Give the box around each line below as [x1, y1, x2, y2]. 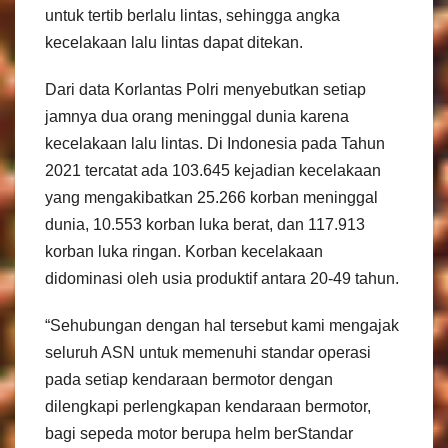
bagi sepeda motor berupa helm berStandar [45, 425, 353, 443]
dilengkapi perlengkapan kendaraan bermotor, [45, 398, 371, 416]
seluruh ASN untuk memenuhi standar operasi [45, 344, 371, 362]
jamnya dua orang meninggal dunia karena [45, 108, 349, 126]
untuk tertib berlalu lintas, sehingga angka [45, 7, 340, 25]
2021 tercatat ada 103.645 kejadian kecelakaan [45, 162, 381, 180]
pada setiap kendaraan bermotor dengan [45, 371, 333, 389]
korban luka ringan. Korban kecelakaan [45, 243, 323, 261]
